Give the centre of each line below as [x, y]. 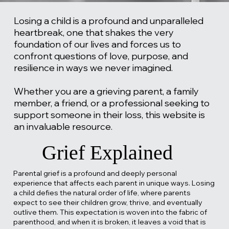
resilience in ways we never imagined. [94, 67]
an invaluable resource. [64, 126]
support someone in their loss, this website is [110, 114]
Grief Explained [107, 153]
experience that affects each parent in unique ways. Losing [114, 183]
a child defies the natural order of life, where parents [102, 193]
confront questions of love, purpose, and [101, 56]
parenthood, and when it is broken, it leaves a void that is [110, 222]
